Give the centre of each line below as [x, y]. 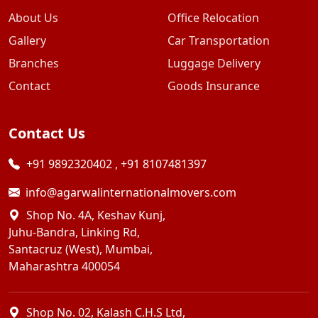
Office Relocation [213, 18]
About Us [33, 18]
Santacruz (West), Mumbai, [81, 249]
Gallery [27, 40]
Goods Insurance [214, 86]
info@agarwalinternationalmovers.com [131, 192]
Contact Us [47, 133]
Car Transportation [219, 40]
